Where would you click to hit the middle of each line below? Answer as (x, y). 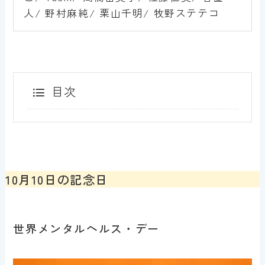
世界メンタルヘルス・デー (86, 228)
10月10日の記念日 (57, 180)
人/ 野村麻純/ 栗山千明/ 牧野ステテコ (122, 13)
